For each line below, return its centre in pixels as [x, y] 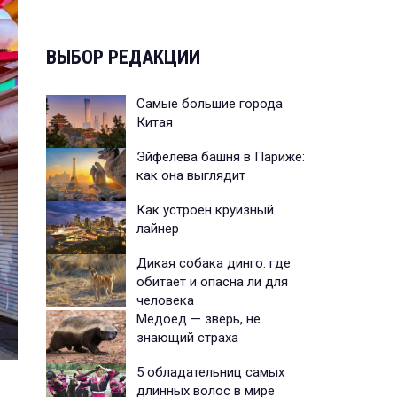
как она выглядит [191, 175]
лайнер [158, 228]
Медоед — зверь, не [198, 319]
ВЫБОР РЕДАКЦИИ [123, 57]
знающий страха [187, 337]
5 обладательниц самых [210, 372]
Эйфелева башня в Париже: [221, 156]
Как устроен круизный [205, 210]
